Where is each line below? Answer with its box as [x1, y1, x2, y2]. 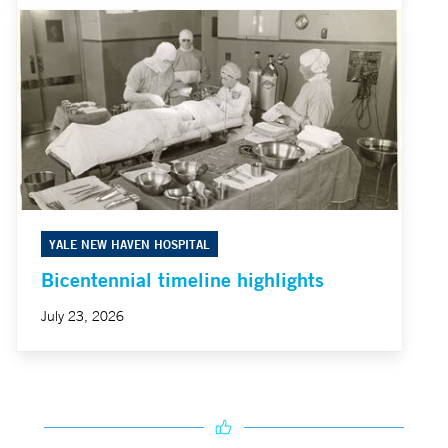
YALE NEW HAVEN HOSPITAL [49, 236, 210, 253]
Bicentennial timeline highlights [41, 267, 324, 293]
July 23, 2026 [41, 307, 124, 326]
